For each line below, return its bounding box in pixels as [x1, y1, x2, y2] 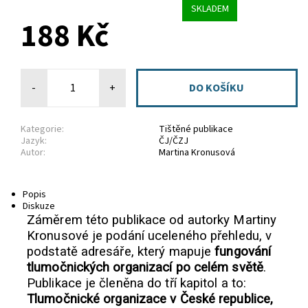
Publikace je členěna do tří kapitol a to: [27, 275, 247, 291]
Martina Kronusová [159, 146, 235, 160]
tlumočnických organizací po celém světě [27, 259, 263, 275]
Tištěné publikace [159, 122, 233, 137]
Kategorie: [21, 122, 64, 137]
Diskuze [22, 199, 55, 213]
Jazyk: [21, 134, 47, 148]
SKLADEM [190, 1, 229, 16]
